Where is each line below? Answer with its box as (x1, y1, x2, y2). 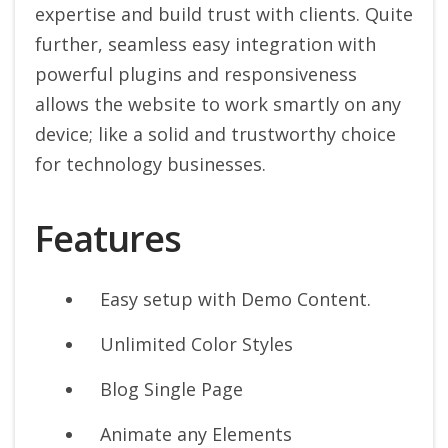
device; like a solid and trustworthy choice (35, 122, 396, 147)
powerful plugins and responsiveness (35, 62, 357, 87)
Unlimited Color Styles (100, 332, 293, 357)
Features (35, 214, 181, 264)
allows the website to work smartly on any (35, 92, 401, 117)
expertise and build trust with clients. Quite (35, 2, 413, 27)
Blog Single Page (100, 377, 243, 402)
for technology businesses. (35, 152, 266, 177)
